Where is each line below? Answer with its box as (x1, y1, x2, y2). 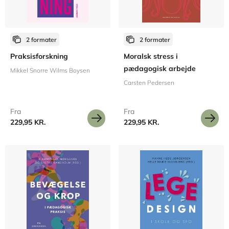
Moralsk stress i (124, 52, 178, 61)
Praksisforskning (10, 52, 68, 61)
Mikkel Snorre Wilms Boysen (10, 66, 90, 74)
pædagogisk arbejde (124, 64, 196, 73)
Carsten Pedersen (124, 79, 174, 86)
